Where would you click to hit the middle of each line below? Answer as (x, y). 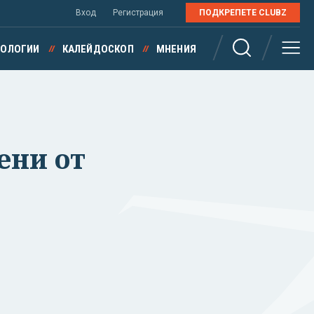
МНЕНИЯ (176, 49)
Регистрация (138, 13)
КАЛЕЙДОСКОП (98, 49)
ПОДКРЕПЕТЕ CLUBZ (243, 13)
